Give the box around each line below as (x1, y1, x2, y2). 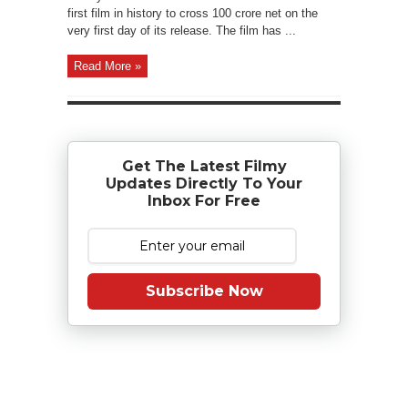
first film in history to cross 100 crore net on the (67, 6, 318, 20)
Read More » (74, 59, 141, 73)
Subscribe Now (145, 282, 263, 300)
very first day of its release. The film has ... (67, 24, 296, 37)
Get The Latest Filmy (121, 158, 287, 175)
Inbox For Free (148, 192, 260, 209)
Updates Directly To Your (106, 175, 302, 192)
